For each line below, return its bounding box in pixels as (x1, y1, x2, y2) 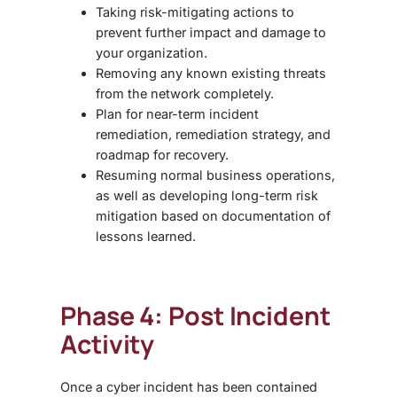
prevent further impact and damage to (96, 24, 326, 40)
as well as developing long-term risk (96, 187, 318, 203)
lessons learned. (96, 228, 196, 244)
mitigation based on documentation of (96, 207, 331, 223)
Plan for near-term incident (96, 105, 259, 121)
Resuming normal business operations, (96, 167, 335, 183)
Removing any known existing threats (96, 65, 326, 81)
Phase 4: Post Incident (60, 298, 331, 333)
